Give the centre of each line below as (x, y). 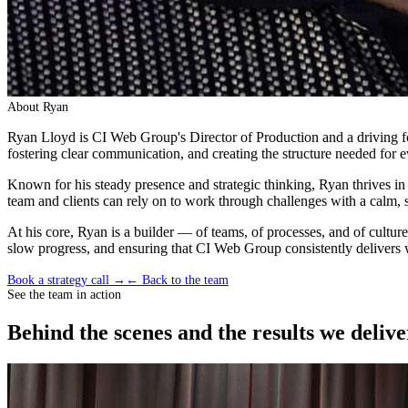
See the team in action (64, 294)
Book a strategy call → (66, 280)
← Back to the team (177, 280)
